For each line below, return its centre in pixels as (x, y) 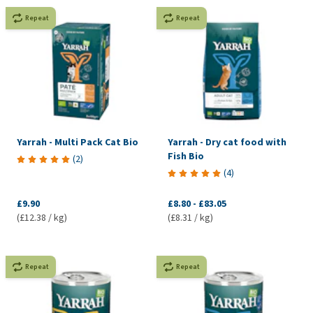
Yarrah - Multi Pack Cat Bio (78, 142)
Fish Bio (185, 156)
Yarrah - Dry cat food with (227, 142)
